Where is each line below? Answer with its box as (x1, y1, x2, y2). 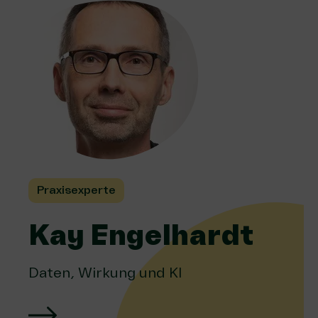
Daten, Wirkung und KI (28, 264, 186, 282)
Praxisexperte (37, 183, 116, 197)
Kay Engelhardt (28, 218, 254, 253)
